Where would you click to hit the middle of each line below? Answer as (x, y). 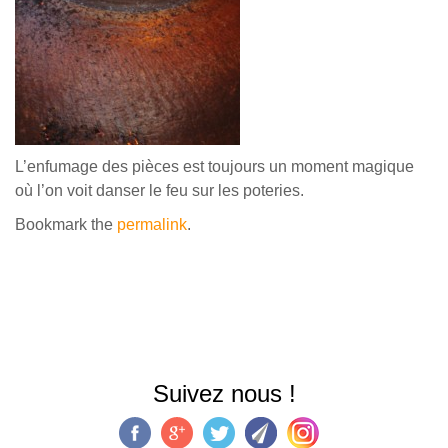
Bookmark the (66, 224)
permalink (152, 224)
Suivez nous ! (224, 393)
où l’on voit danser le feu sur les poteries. (159, 190)
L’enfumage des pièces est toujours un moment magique (214, 166)
